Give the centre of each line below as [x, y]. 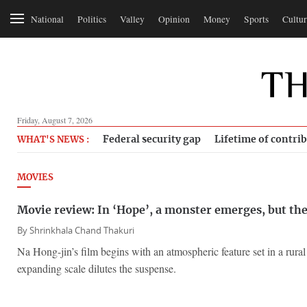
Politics [92, 19]
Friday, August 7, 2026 [55, 120]
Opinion [174, 19]
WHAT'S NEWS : [53, 140]
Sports [256, 19]
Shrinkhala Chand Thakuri [82, 231]
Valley [132, 19]
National [47, 19]
